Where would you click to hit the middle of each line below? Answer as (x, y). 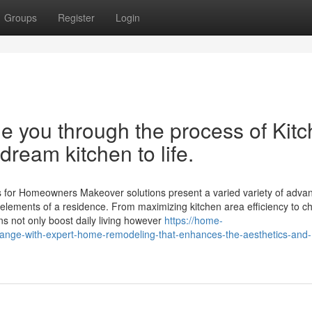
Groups (21, 17)
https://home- (194, 220)
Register (76, 17)
